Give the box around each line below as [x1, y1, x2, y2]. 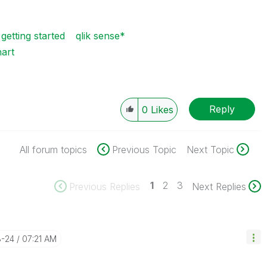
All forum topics [19, 144, 87, 156]
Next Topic [186, 144, 234, 156]
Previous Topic [111, 144, 176, 156]
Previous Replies [69, 181, 140, 193]
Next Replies [191, 181, 246, 193]
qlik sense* [75, 30, 125, 42]
